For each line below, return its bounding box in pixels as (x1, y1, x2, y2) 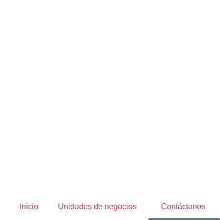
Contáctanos (161, 202, 205, 211)
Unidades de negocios (58, 202, 137, 211)
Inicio (20, 202, 38, 211)
